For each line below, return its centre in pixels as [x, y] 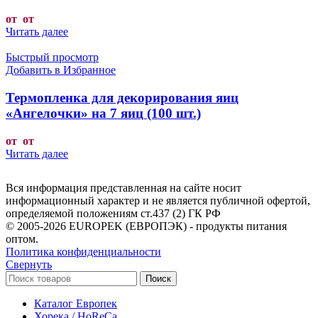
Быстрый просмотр [52, 57]
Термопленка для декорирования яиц [122, 98]
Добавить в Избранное [61, 70]
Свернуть [29, 264]
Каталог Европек [76, 303]
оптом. [22, 238]
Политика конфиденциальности [83, 251]
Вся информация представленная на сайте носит [124, 187]
